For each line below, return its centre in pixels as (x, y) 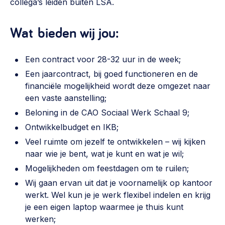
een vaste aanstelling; (66, 98)
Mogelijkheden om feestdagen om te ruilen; (107, 168)
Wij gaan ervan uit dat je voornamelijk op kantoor (119, 183)
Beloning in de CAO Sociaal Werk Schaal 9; (107, 113)
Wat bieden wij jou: (65, 32)
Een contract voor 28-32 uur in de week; (103, 59)
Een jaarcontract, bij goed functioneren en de (111, 74)
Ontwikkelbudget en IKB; (72, 127)
